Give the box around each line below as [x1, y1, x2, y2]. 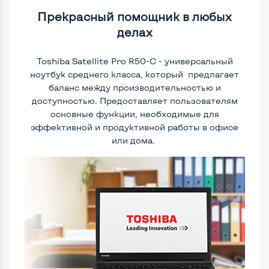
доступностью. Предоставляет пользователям [31, 95, 238, 106]
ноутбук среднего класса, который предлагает [30, 68, 239, 79]
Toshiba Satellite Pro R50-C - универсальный [36, 55, 233, 66]
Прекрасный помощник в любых [37, 9, 232, 23]
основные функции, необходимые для [50, 108, 219, 119]
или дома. [112, 134, 157, 145]
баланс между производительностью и [48, 82, 221, 92]
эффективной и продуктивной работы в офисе [31, 121, 238, 132]
